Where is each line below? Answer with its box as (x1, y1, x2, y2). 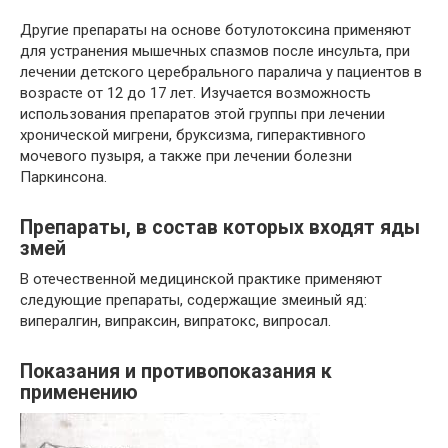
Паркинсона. (20, 167, 107, 186)
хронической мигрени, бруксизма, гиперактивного (20, 125, 366, 144)
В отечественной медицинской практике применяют (20, 269, 382, 288)
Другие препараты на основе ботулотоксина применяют (20, 20, 411, 39)
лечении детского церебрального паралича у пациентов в (20, 62, 422, 81)
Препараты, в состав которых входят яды (20, 216, 420, 240)
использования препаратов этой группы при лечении (20, 104, 385, 123)
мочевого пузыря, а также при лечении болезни (20, 146, 352, 165)
